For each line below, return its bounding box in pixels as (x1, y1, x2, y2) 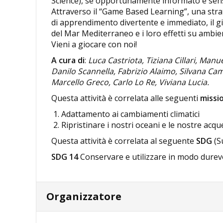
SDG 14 (51, 151, 78, 163)
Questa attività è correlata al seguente (51, 135, 196, 147)
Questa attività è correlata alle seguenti (51, 93, 200, 104)
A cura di (51, 55, 85, 66)
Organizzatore (46, 190, 121, 204)
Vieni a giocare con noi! (51, 39, 137, 50)
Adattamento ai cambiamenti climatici (61, 109, 200, 120)
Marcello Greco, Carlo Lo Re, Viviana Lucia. (51, 77, 209, 88)
